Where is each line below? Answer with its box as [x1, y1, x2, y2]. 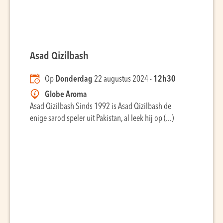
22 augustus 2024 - [93, 75, 153, 84]
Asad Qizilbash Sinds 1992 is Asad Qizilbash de [30, 103, 171, 111]
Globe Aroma [45, 91, 87, 99]
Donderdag [55, 75, 93, 84]
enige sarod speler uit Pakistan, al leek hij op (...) [30, 114, 174, 123]
